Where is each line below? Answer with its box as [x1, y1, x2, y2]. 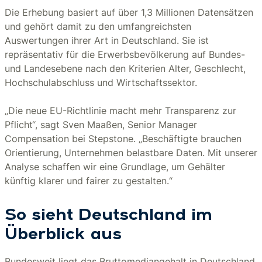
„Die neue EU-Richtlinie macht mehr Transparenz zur [5, 105, 236, 116]
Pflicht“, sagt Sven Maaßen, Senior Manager [5, 119, 197, 130]
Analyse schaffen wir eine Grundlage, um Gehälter [5, 161, 225, 173]
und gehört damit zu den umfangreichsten [5, 20, 191, 32]
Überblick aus [5, 227, 122, 243]
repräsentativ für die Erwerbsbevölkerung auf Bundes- [5, 49, 245, 60]
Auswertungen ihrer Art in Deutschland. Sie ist [5, 35, 209, 46]
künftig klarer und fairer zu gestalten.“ [5, 175, 173, 187]
